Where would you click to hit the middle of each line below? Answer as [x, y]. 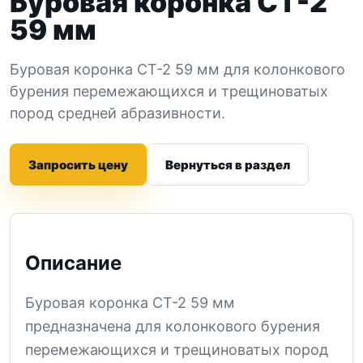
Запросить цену [78, 164]
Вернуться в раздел [228, 164]
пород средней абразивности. [117, 113]
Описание [73, 263]
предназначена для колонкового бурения [173, 326]
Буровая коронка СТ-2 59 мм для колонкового [177, 69]
